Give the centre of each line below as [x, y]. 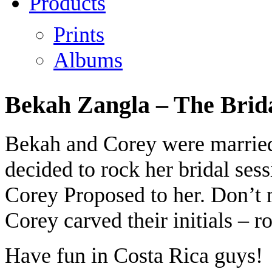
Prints [79, 34]
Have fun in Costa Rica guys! [134, 255]
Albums [88, 60]
